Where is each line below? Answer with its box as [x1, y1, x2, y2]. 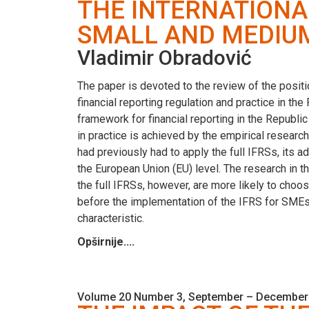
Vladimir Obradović [77, 45, 252, 70]
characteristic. [77, 211, 144, 225]
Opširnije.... [77, 235, 134, 248]
